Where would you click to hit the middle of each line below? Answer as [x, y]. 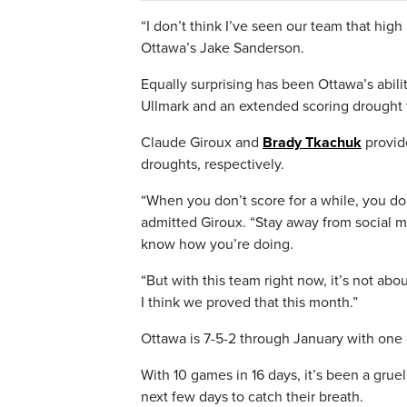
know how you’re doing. [217, 244]
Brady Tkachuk [312, 142]
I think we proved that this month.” [249, 302]
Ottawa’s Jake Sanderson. [223, 48]
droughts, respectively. [213, 164]
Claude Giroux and [202, 142]
